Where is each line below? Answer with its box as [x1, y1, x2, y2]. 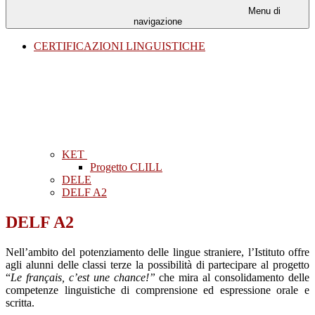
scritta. [6, 297, 34, 309]
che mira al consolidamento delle [155, 271, 310, 284]
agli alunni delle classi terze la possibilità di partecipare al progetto [6, 259, 309, 271]
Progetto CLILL [90, 161, 162, 174]
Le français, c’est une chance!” [11, 271, 155, 284]
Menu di [245, 6, 281, 17]
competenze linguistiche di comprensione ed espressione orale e [6, 284, 309, 297]
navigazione [133, 16, 182, 27]
